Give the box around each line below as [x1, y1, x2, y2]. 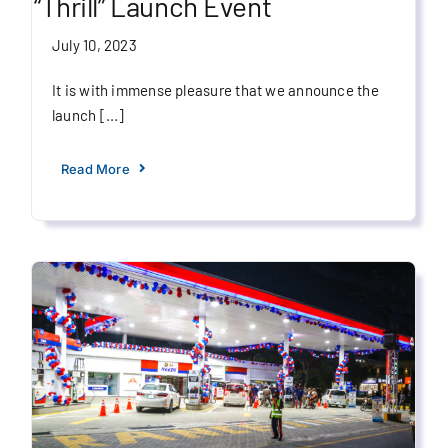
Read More [60, 160, 130, 177]
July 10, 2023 [51, 35, 137, 54]
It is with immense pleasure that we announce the [51, 80, 379, 99]
